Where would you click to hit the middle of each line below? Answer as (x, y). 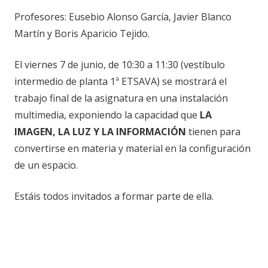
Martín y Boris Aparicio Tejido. (82, 33)
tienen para (214, 131)
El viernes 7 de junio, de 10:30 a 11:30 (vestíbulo (120, 64)
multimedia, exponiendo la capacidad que (107, 115)
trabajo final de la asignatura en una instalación (121, 98)
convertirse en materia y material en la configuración (133, 148)
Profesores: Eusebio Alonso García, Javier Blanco (123, 16)
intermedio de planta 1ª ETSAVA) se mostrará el (121, 81)
